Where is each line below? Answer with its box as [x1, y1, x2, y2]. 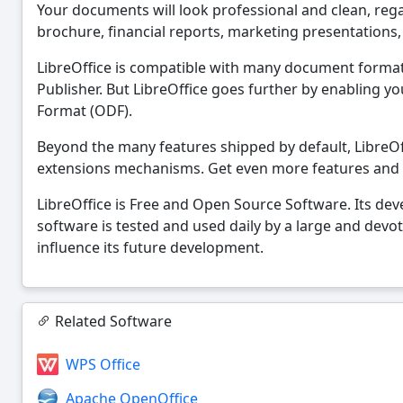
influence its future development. [37, 237, 264, 257]
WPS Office [66, 354, 140, 374]
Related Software [51, 311, 172, 331]
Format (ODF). [37, 101, 132, 121]
